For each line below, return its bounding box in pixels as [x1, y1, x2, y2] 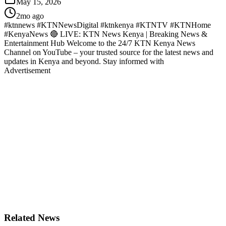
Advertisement [4, 66, 50, 75]
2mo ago [16, 11, 44, 20]
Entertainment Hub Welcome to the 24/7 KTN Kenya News [4, 38, 195, 47]
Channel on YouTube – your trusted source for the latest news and [4, 47, 213, 56]
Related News [4, 212, 60, 223]
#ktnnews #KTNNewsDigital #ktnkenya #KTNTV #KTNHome [4, 20, 211, 29]
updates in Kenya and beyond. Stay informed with [4, 56, 164, 66]
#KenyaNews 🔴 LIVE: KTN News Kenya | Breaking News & [4, 29, 207, 38]
